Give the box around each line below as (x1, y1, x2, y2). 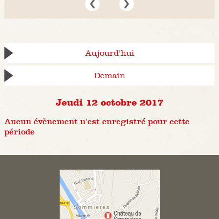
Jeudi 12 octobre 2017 (56, 96, 163, 108)
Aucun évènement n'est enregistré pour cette (4, 117, 190, 127)
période (4, 127, 35, 137)
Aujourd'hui (85, 48, 134, 58)
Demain (94, 71, 125, 81)
